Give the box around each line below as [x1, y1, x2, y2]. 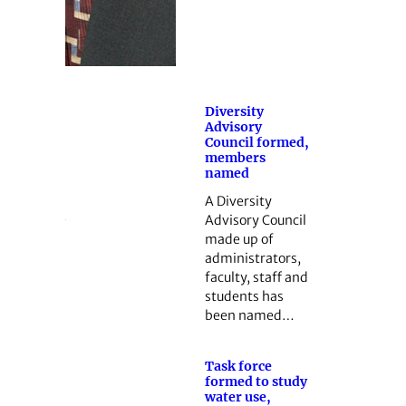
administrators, [204, 250, 301, 267]
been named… [204, 307, 295, 324]
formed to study [204, 372, 307, 390]
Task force [204, 357, 272, 374]
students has [204, 288, 284, 305]
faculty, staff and [204, 269, 308, 286]
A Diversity [204, 193, 272, 210]
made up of [204, 231, 274, 248]
